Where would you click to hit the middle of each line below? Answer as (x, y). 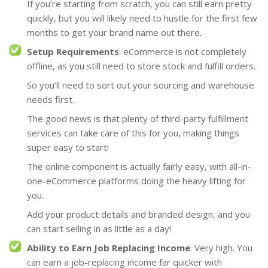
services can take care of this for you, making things (133, 133)
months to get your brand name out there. (114, 32)
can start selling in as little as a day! (99, 228)
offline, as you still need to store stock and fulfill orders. (141, 66)
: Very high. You (221, 247)
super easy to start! (68, 147)
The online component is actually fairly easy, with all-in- (139, 166)
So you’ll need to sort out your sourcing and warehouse (141, 85)
